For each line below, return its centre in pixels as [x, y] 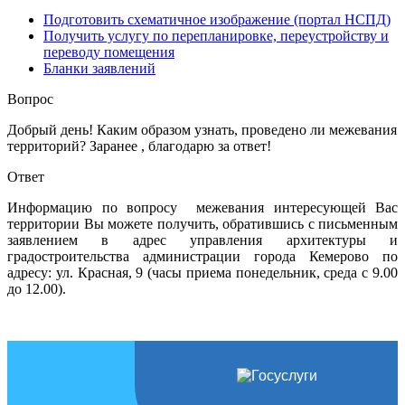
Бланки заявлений [99, 68]
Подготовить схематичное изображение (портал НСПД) [217, 19]
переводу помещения [109, 52]
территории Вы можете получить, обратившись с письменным [202, 223]
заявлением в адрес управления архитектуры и [202, 240]
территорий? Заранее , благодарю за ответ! [139, 146]
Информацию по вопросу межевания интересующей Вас [202, 207]
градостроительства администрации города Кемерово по [202, 256]
